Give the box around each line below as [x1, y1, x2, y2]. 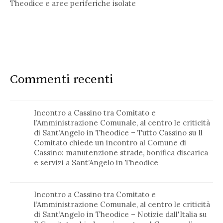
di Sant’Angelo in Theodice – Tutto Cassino [34, 127, 187, 137]
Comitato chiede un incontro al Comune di [34, 137, 187, 147]
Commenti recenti [10, 71, 113, 87]
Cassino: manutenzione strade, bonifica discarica [34, 147, 209, 157]
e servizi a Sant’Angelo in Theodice [34, 157, 159, 167]
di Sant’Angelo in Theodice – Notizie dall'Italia [34, 209, 198, 219]
